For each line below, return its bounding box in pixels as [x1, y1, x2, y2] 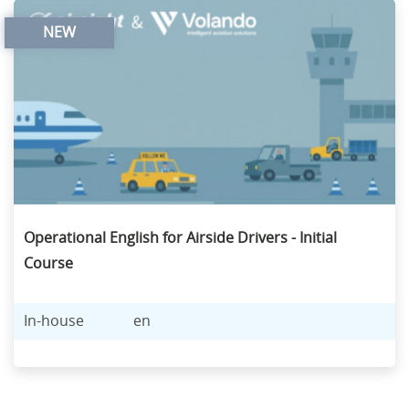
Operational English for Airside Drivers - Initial [24, 229, 337, 246]
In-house [24, 312, 85, 330]
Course [24, 255, 73, 272]
